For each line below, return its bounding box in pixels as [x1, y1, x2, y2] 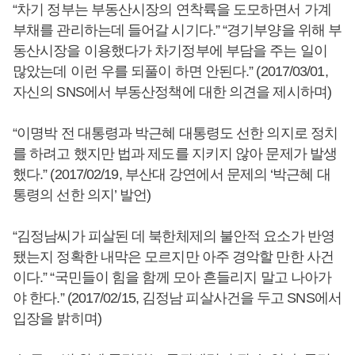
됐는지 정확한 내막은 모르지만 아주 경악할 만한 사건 [13, 249, 334, 265]
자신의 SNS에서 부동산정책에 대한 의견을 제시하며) [13, 84, 331, 100]
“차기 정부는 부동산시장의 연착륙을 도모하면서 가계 [13, 2, 331, 17]
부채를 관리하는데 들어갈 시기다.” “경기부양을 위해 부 [13, 22, 342, 38]
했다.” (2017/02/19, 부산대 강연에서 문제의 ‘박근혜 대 [13, 166, 330, 182]
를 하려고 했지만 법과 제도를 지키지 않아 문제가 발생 [13, 146, 338, 162]
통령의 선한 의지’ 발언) [13, 187, 151, 203]
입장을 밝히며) [13, 311, 101, 326]
